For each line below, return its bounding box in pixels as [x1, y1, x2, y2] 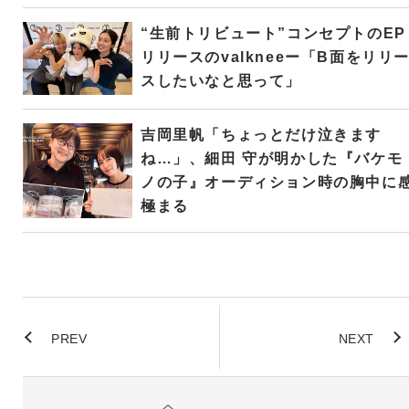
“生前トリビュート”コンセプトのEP [140, 25, 406, 41]
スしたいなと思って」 [140, 72, 301, 89]
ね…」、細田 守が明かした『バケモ [140, 150, 404, 166]
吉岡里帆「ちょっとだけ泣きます [140, 126, 382, 142]
